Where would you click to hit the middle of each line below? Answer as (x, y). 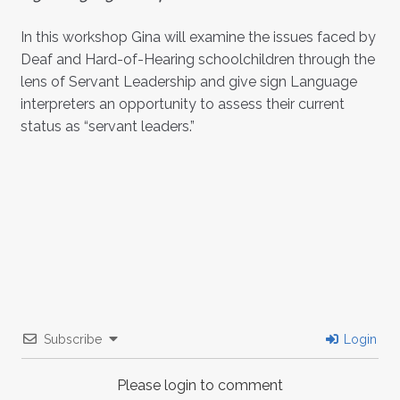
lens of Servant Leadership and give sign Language (188, 82)
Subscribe (72, 340)
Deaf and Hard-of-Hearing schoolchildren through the (197, 60)
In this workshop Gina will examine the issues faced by (198, 37)
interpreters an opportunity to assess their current (182, 104)
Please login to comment (200, 386)
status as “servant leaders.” (107, 127)
